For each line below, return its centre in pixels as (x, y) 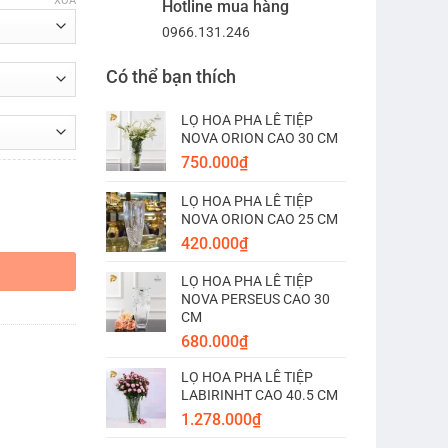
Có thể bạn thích (171, 76)
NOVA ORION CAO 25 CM (259, 219)
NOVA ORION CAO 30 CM (259, 138)
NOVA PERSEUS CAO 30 (255, 299)
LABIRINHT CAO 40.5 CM (259, 395)
